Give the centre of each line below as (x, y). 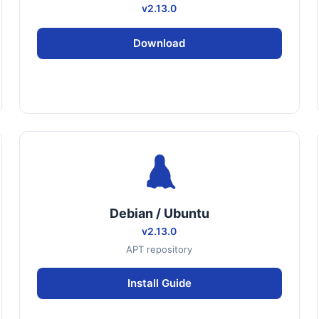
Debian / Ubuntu (159, 213)
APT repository (159, 249)
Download (159, 43)
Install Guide (159, 283)
